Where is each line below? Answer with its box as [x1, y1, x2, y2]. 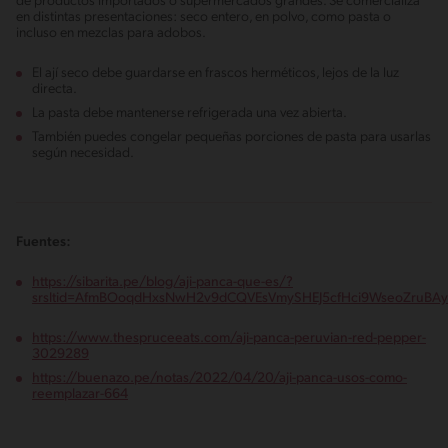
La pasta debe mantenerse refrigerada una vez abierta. [32, 105, 347, 121]
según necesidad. [32, 145, 134, 161]
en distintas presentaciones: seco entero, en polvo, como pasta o [16, 9, 391, 25]
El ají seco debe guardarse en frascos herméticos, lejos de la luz [32, 65, 399, 81]
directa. [32, 81, 77, 97]
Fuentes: [16, 234, 71, 250]
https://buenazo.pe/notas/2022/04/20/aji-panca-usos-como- [32, 370, 407, 386]
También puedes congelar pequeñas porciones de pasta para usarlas [32, 129, 431, 145]
